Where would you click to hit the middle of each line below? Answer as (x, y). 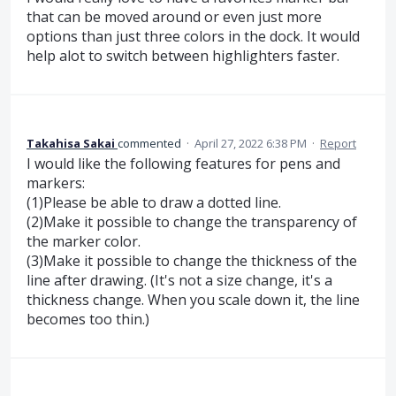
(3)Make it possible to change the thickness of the (192, 261)
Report (338, 144)
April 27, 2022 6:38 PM (251, 144)
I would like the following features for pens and (183, 164)
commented (151, 144)
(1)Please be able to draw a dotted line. (154, 203)
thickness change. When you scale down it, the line (193, 300)
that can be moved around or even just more (174, 16)
